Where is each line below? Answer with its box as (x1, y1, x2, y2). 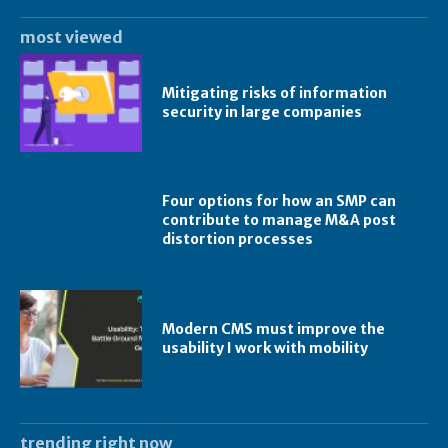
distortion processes (162, 230, 314, 249)
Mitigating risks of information (162, 83, 388, 102)
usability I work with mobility (162, 338, 369, 357)
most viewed (20, 26, 123, 47)
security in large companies (162, 102, 363, 121)
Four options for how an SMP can (162, 192, 397, 211)
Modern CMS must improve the (162, 319, 386, 338)
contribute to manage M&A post (162, 211, 397, 230)
